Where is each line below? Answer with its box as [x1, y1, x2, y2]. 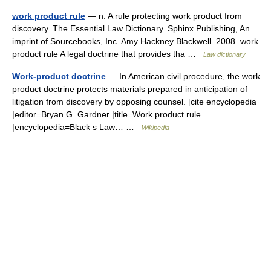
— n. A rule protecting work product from [85, 11, 242, 21]
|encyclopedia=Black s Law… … [12, 122, 142, 132]
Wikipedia [142, 124, 169, 131]
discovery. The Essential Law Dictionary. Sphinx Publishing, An [12, 24, 250, 33]
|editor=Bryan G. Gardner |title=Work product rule [12, 109, 201, 119]
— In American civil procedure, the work [106, 71, 260, 81]
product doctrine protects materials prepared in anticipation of [12, 84, 247, 94]
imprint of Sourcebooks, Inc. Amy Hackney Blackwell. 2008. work [12, 36, 258, 46]
